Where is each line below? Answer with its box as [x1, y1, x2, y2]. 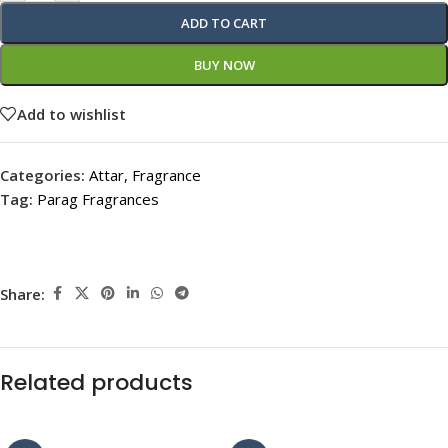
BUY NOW [193, 56, 255, 74]
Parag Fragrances [37, 189, 159, 209]
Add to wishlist [17, 103, 126, 124]
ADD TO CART [181, 14, 267, 32]
